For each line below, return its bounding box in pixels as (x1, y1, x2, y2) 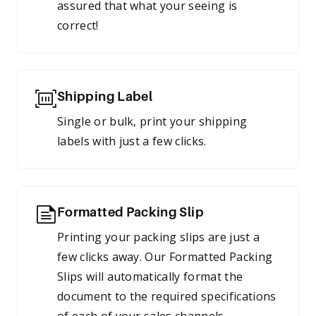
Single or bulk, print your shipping (57, 114, 248, 129)
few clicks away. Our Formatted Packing (57, 249, 273, 265)
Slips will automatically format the (57, 269, 243, 284)
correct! (57, 18, 99, 33)
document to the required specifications (57, 288, 276, 304)
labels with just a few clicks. (57, 133, 207, 149)
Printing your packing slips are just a (57, 229, 260, 245)
